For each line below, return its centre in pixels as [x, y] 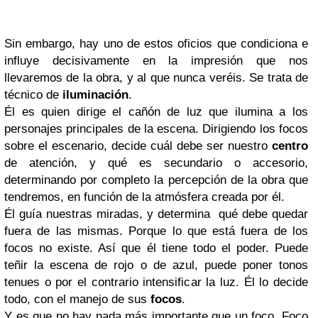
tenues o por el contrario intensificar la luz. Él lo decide [156, 282]
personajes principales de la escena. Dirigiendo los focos [156, 128]
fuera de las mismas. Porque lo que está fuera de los [156, 231]
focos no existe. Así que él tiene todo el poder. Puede [156, 248]
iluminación [95, 94]
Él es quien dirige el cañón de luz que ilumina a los [156, 111]
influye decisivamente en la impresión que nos [156, 60]
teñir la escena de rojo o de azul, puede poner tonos [156, 265]
